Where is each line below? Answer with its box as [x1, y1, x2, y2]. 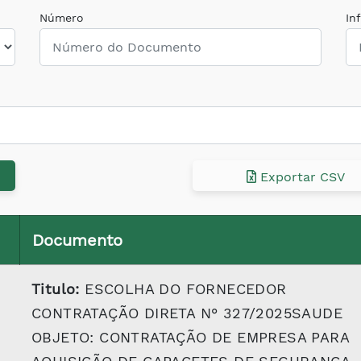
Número [39, 11, 84, 24]
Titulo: [31, 280, 80, 297]
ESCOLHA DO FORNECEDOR [79, 280, 287, 297]
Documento [32, 230, 122, 250]
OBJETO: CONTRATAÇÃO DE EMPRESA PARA [31, 329, 349, 346]
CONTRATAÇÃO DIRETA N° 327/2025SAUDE [31, 305, 342, 322]
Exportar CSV [255, 168, 345, 185]
